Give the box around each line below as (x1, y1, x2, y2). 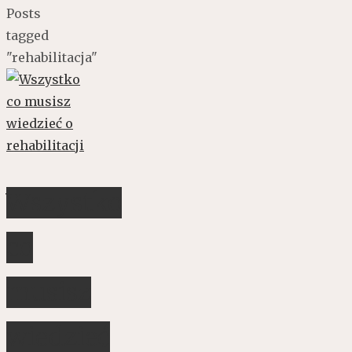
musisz (6, 277, 91, 309)
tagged (6, 27, 49, 43)
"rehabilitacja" (6, 49, 97, 65)
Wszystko (6, 187, 122, 219)
